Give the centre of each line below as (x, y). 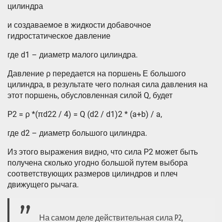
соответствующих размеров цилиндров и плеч (92, 174)
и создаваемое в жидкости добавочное (79, 25)
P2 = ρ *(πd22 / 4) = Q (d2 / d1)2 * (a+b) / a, (85, 114)
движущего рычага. (43, 185)
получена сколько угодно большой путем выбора (98, 163)
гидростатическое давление (59, 36)
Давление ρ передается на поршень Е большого (97, 74)
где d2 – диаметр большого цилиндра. (77, 133)
